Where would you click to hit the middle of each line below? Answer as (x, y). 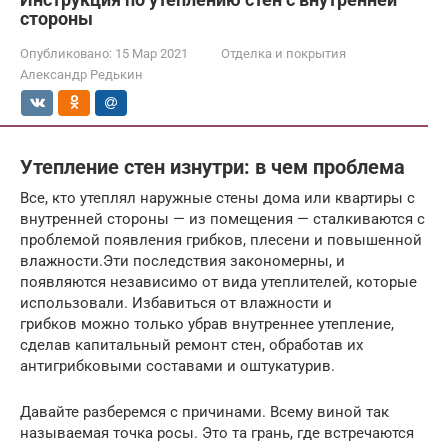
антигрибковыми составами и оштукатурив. (177, 365)
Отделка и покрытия (283, 53)
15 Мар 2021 (151, 53)
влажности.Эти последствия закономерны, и (182, 260)
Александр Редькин (81, 74)
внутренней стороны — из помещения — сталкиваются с (222, 218)
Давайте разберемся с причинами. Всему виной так (204, 411)
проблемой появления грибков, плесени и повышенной (221, 239)
